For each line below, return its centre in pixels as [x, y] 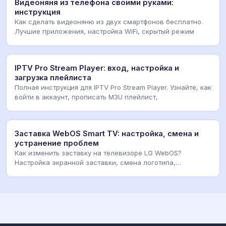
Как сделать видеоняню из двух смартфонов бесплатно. [109, 22]
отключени [33, 172]
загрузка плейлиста [53, 78]
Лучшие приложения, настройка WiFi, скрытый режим [104, 32]
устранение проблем [57, 144]
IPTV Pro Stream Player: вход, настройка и [97, 68]
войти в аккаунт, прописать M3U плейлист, [86, 97]
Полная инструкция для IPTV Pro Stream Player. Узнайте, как [113, 88]
